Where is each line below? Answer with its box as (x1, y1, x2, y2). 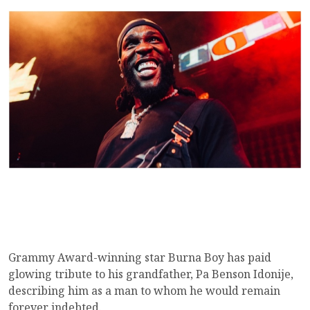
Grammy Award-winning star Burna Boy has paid (8, 249, 271, 265)
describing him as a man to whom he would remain (8, 282, 280, 298)
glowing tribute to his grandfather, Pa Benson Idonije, (8, 266, 293, 282)
